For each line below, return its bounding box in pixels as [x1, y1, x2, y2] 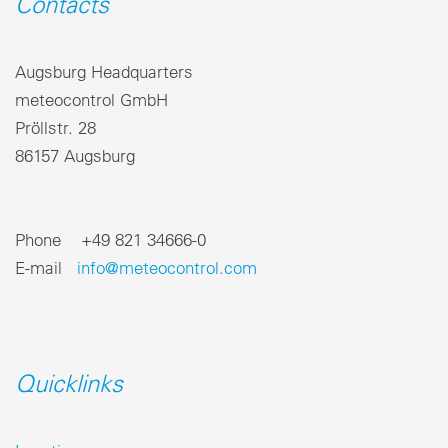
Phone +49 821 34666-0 [15, 229, 206, 251]
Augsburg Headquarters [15, 61, 193, 83]
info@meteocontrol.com [77, 257, 257, 279]
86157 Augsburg [15, 145, 135, 167]
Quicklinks [15, 368, 123, 399]
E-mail [15, 257, 77, 279]
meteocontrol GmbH [15, 89, 168, 111]
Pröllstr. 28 [15, 117, 96, 139]
